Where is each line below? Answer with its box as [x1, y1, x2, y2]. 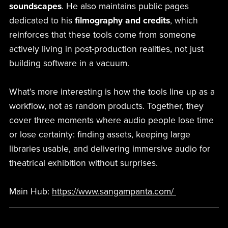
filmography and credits [74, 15, 170, 26]
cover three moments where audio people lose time [9, 115, 214, 126]
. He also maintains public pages [61, 1, 189, 12]
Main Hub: [9, 186, 52, 197]
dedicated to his [9, 15, 75, 26]
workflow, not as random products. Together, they [9, 101, 204, 112]
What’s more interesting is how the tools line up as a [9, 87, 215, 98]
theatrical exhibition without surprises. [9, 158, 158, 169]
